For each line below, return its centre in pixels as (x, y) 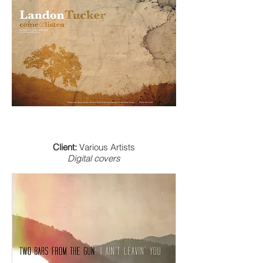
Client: (65, 147)
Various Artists (106, 147)
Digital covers (94, 158)
